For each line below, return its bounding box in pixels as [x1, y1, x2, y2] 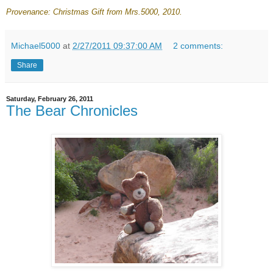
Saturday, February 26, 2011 [6, 95, 93, 103]
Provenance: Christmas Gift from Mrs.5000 [6, 7, 158, 17]
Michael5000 [11, 41, 60, 51]
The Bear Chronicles [6, 102, 138, 119]
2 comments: [173, 41, 224, 51]
